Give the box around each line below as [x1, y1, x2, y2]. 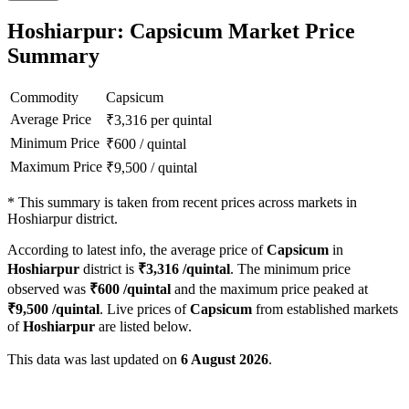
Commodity [10, 89, 79, 106]
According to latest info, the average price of [7, 242, 267, 258]
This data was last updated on [7, 351, 181, 368]
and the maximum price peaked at [171, 281, 368, 298]
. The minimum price [230, 261, 351, 278]
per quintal [151, 112, 212, 129]
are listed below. [95, 319, 192, 335]
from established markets [252, 301, 398, 318]
